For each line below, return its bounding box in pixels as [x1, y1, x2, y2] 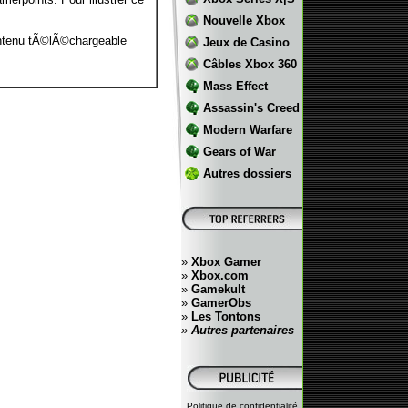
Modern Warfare [202, 123, 292, 137]
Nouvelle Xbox [202, 14, 285, 27]
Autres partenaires [188, 323, 294, 337]
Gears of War [202, 145, 276, 158]
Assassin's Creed [202, 101, 300, 115]
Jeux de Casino [202, 36, 290, 49]
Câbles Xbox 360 [202, 57, 297, 71]
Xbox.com [191, 269, 249, 282]
